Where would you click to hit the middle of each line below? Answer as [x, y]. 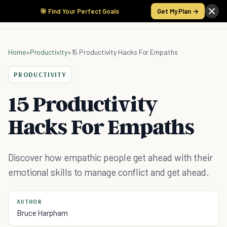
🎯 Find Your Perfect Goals [80, 11]
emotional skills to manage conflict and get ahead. [109, 172]
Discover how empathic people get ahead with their [110, 157]
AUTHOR [29, 202]
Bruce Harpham [42, 213]
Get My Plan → [178, 11]
